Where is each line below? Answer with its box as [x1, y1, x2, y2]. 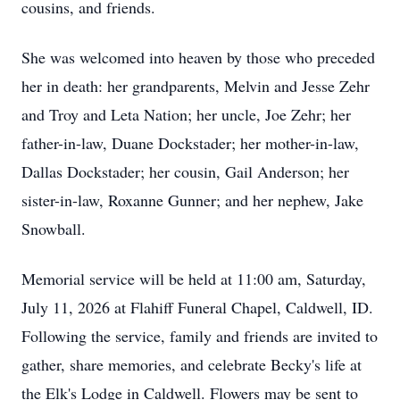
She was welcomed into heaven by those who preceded [21, 46, 375, 68]
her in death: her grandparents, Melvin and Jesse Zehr [21, 75, 370, 96]
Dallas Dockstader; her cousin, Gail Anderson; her [21, 161, 349, 182]
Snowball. [21, 218, 86, 239]
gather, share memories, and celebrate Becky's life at [21, 354, 362, 375]
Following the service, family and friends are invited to [21, 325, 378, 346]
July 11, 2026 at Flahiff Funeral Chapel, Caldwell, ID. [21, 296, 373, 318]
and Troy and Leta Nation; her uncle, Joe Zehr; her [21, 104, 351, 125]
